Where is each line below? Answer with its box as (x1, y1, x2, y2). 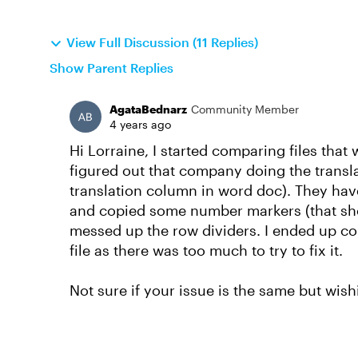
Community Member (191, 102, 299, 116)
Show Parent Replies (50, 60, 173, 75)
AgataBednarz (109, 102, 187, 116)
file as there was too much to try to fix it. (70, 241, 343, 259)
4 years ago (109, 117, 171, 131)
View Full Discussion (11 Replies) (66, 34, 258, 50)
